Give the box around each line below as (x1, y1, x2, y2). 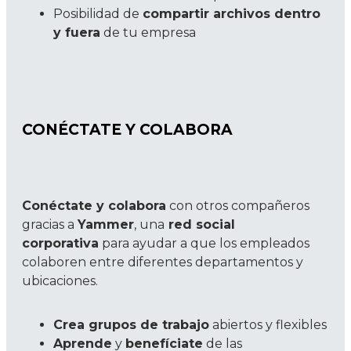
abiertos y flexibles (209, 317, 327, 332)
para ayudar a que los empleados (99, 236, 309, 251)
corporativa (22, 236, 99, 251)
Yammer (78, 217, 134, 232)
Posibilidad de (53, 6, 143, 21)
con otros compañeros (166, 198, 309, 213)
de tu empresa (100, 25, 196, 40)
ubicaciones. (22, 273, 98, 288)
